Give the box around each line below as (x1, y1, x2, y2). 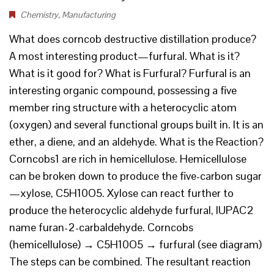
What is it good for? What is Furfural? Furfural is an (9, 66, 251, 80)
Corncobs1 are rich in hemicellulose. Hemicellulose (9, 152, 246, 166)
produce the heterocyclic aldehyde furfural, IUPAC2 (9, 203, 254, 217)
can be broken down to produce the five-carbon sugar (9, 169, 262, 183)
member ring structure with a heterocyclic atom (9, 100, 237, 114)
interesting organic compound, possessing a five (9, 83, 237, 97)
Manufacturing (62, 9, 116, 20)
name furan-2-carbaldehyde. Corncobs (9, 220, 193, 234)
